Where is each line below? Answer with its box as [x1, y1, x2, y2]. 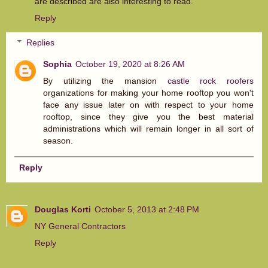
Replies [26, 38, 55, 48]
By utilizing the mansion [43, 76, 167, 86]
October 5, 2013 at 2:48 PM [95, 205, 199, 215]
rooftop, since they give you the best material [43, 112, 254, 122]
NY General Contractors [35, 221, 126, 232]
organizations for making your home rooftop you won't [43, 88, 254, 98]
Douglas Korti [35, 205, 91, 215]
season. [43, 136, 74, 146]
